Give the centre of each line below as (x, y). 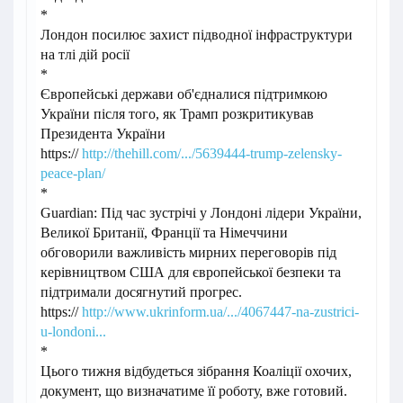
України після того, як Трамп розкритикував (177, 114)
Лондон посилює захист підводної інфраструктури (197, 35)
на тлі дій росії (85, 55)
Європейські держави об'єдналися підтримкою (184, 94)
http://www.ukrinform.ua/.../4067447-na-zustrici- (220, 312)
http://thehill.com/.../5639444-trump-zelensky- (212, 154)
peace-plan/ (73, 174)
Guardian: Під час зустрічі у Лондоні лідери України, (201, 213)
